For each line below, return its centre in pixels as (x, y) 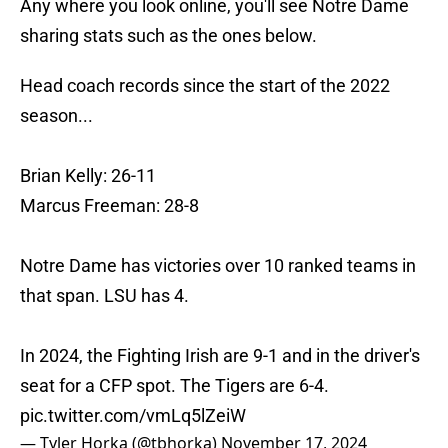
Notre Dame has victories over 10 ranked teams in (218, 266)
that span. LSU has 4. (104, 296)
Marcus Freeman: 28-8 (109, 206)
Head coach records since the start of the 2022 (205, 86)
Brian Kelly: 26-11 (88, 176)
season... (56, 116)
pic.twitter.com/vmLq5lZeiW (133, 416)
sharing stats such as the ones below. (168, 36)
